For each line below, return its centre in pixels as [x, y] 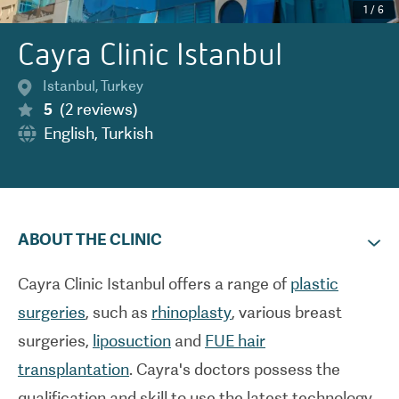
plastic [314, 284]
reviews [105, 109]
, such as [118, 312]
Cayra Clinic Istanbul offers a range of [154, 284]
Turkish [127, 133]
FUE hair [235, 341]
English [69, 133]
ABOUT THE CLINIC [90, 239]
